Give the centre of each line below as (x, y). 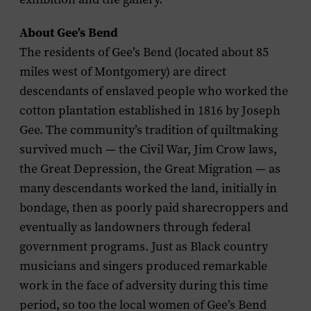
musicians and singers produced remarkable (143, 266)
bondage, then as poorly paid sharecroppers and (154, 208)
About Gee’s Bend (69, 33)
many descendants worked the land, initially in (148, 188)
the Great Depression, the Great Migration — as (150, 169)
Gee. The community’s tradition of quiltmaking (149, 130)
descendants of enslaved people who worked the (154, 91)
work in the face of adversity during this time (144, 285)
